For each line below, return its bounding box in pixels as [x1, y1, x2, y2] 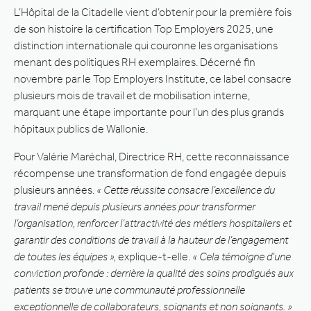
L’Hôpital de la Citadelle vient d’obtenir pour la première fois [14, 5, 292, 19]
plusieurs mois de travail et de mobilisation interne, [14, 88, 250, 102]
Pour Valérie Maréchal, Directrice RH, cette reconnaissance [14, 149, 289, 163]
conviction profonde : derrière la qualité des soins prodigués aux [14, 266, 294, 280]
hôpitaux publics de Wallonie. [14, 121, 148, 135]
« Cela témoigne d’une [192, 249, 291, 263]
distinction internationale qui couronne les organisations [14, 38, 278, 52]
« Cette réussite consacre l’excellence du [96, 183, 275, 196]
